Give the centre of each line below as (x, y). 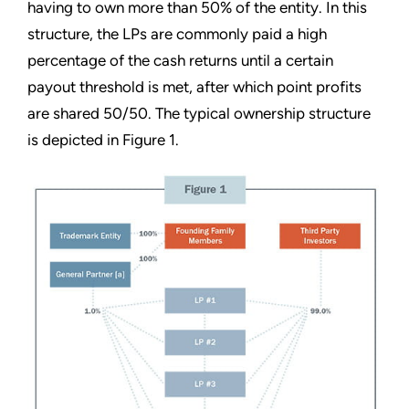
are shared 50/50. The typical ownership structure (199, 114)
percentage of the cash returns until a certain (180, 61)
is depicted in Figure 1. (103, 140)
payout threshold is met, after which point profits (194, 87)
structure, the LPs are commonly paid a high (177, 34)
